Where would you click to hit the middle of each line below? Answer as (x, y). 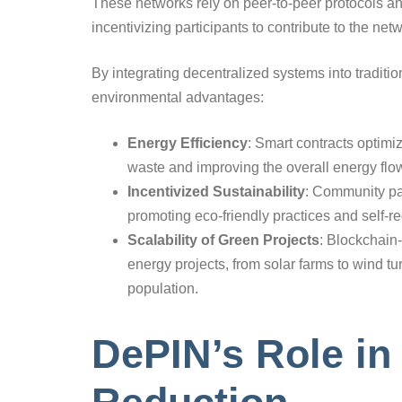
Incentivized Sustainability (216, 191)
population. (163, 288)
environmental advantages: (178, 97)
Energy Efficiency (188, 143)
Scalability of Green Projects (223, 240)
